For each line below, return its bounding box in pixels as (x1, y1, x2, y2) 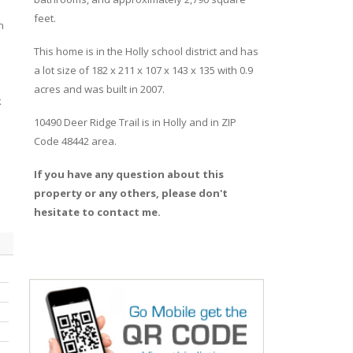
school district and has (148, 44, 258, 58)
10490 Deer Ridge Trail (33, 115, 139, 129)
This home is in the (33, 44, 125, 58)
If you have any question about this (33, 167, 224, 181)
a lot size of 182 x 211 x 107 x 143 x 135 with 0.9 (33, 63, 253, 77)
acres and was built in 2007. (33, 82, 165, 96)
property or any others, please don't (33, 186, 228, 200)
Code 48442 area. (33, 134, 117, 148)
